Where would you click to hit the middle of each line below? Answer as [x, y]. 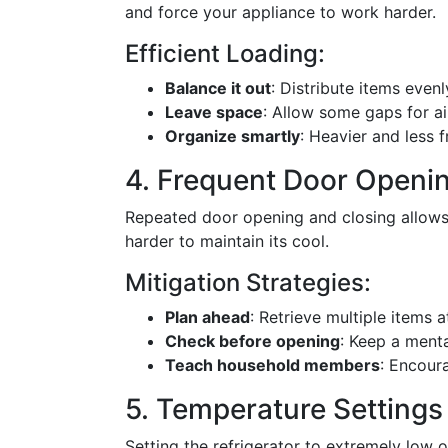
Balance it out [218, 88]
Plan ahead [207, 317]
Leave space [214, 112]
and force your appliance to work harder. [280, 12]
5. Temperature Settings [284, 409]
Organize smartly [232, 136]
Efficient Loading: [225, 53]
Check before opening [252, 341]
